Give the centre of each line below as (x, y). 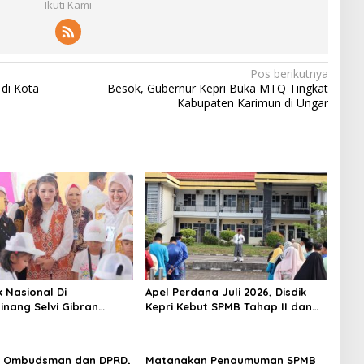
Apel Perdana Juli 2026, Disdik (225, 292)
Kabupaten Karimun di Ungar (252, 103)
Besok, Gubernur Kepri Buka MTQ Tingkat (217, 88)
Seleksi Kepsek (184, 321)
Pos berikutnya (289, 74)
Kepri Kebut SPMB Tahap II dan (228, 307)
